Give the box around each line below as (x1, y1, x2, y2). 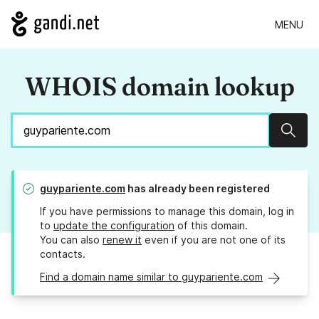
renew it (103, 234, 142, 246)
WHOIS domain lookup (24, 70, 295, 103)
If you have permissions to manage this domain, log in (40, 205, 294, 218)
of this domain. (174, 219, 248, 232)
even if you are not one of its (142, 234, 286, 246)
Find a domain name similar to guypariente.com (40, 271, 263, 283)
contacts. (40, 248, 85, 261)
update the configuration (53, 219, 174, 232)
